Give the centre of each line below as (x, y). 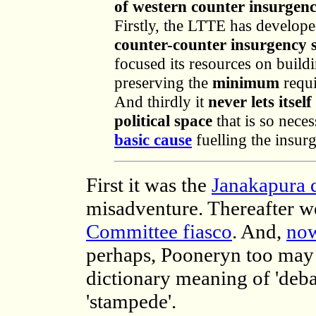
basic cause (153, 140)
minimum (246, 83)
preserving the (163, 83)
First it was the (149, 185)
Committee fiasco (159, 231)
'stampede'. (131, 301)
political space (163, 121)
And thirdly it (161, 102)
